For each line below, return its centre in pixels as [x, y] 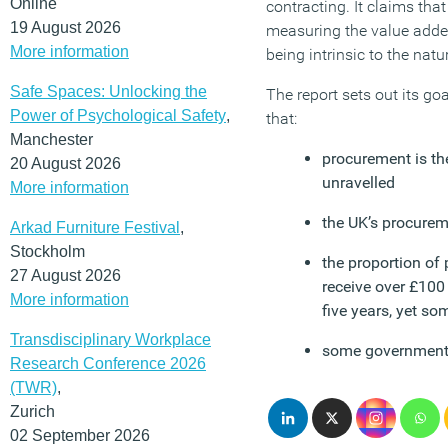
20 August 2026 [65, 163]
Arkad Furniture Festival [95, 227]
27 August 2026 [65, 275]
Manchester [51, 139]
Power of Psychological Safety [118, 115]
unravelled [358, 182]
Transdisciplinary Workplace [110, 339]
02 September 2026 [80, 435]
